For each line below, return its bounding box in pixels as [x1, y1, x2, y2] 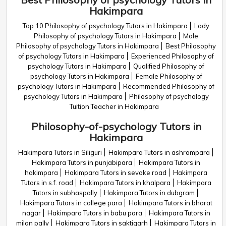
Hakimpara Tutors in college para [20, 199, 122, 207]
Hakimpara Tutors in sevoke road [65, 168, 166, 177]
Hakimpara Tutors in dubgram [104, 189, 195, 197]
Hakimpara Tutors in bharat [128, 199, 212, 207]
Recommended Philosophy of [123, 82, 214, 90]
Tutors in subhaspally [33, 189, 97, 197]
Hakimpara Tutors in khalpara [79, 179, 171, 187]
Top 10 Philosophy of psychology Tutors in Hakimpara [23, 22, 188, 30]
